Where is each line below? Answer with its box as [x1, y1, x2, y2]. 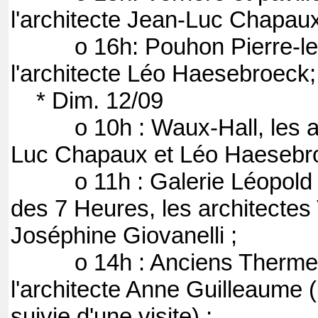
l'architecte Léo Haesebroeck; [11, 61, 316, 87]
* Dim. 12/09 [11, 88, 163, 114]
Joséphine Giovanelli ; [11, 223, 237, 249]
